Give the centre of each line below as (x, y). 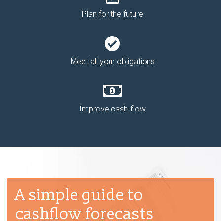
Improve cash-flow (112, 109)
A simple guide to (79, 195)
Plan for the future (112, 14)
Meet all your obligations (112, 61)
